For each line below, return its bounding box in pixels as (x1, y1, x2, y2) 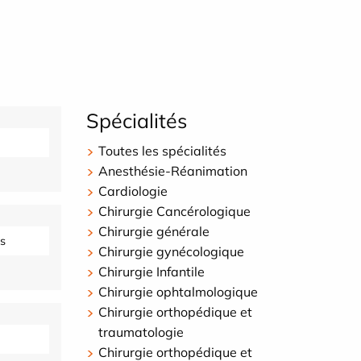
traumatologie (98, 324, 184, 341)
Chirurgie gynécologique (98, 243, 244, 260)
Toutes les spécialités (98, 143, 226, 160)
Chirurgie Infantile (98, 263, 205, 280)
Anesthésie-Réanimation (98, 163, 247, 180)
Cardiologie (98, 183, 168, 200)
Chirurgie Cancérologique (98, 203, 251, 220)
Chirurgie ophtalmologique (98, 284, 258, 301)
